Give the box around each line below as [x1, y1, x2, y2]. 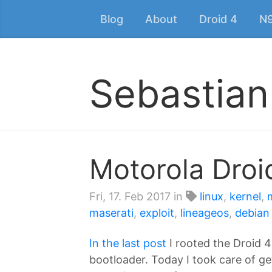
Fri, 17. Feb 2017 [89, 190, 171, 203]
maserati [89, 206, 134, 219]
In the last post [89, 236, 166, 250]
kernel [229, 190, 261, 203]
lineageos [180, 206, 229, 219]
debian [235, 206, 270, 219]
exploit [140, 206, 174, 219]
